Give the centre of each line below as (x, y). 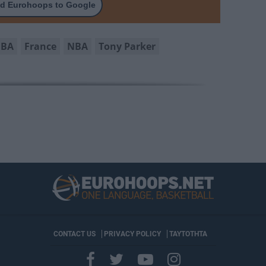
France (40, 47)
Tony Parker (127, 47)
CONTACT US (74, 234)
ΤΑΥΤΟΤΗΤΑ (188, 234)
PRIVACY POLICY (132, 234)
